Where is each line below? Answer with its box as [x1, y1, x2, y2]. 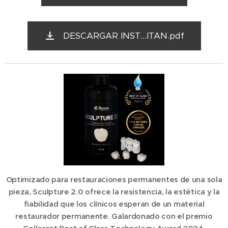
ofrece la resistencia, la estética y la [83, 186, 220, 196]
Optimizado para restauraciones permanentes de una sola [6, 174, 222, 184]
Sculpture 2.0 [33, 186, 83, 196]
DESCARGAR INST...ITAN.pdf [63, 30, 184, 42]
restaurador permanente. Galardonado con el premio [15, 211, 213, 221]
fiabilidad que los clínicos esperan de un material [23, 198, 205, 209]
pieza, [8, 186, 33, 196]
